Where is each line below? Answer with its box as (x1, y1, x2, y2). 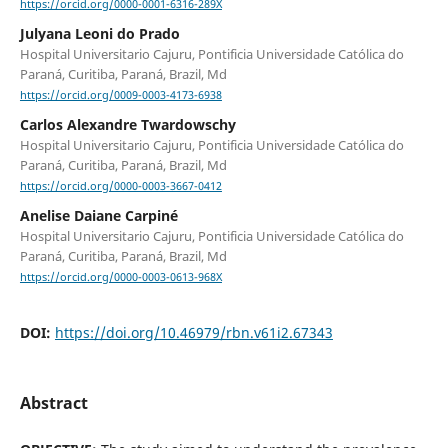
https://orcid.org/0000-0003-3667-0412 (19, 179, 222, 194)
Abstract (19, 391, 88, 414)
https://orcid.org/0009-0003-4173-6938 (19, 88, 222, 103)
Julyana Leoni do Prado (19, 24, 180, 44)
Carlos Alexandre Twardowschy (19, 115, 236, 135)
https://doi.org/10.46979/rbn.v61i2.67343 (54, 322, 333, 342)
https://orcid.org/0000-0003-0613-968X (19, 270, 222, 285)
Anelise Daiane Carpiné (19, 206, 178, 226)
